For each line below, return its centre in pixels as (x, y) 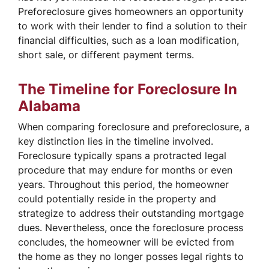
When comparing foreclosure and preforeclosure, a (134, 126)
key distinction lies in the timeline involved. (116, 141)
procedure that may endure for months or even (125, 170)
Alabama (49, 106)
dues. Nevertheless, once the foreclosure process (131, 227)
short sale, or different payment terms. (106, 54)
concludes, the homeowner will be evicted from (126, 242)
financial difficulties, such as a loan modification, (128, 40)
